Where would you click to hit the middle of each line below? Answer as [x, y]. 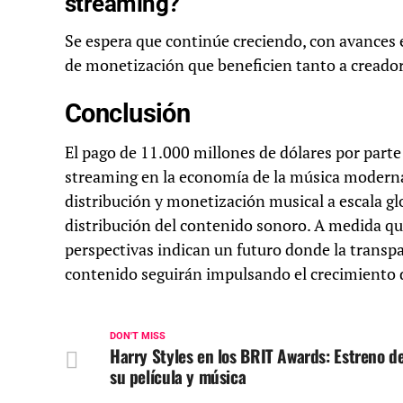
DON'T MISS [138, 336]
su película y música [178, 377]
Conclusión [128, 114]
